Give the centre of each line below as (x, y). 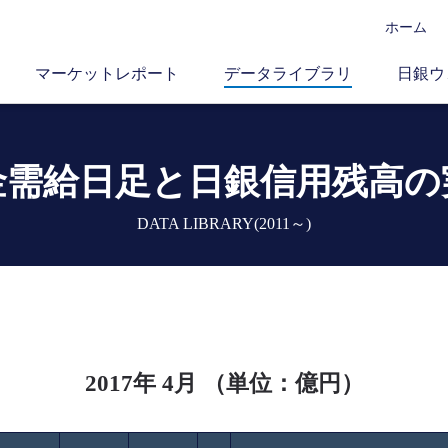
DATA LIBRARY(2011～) (224, 223)
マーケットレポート (107, 73)
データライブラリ (288, 73)
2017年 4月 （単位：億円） (224, 383)
